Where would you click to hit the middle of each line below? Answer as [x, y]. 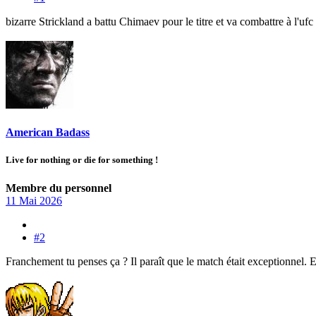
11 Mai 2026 [34, 200]
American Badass [48, 133]
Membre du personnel [59, 188]
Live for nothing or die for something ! [82, 160]
